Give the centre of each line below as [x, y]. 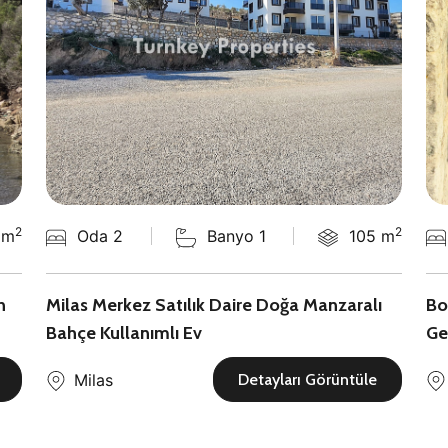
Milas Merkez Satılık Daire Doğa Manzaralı [214, 305]
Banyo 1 [236, 236]
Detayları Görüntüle [307, 379]
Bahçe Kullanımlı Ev [124, 333]
